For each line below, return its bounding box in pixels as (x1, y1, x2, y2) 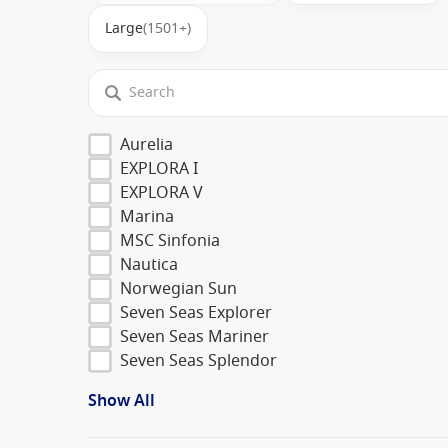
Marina (120, 204, 174, 229)
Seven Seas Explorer (120, 300, 272, 325)
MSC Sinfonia (120, 228, 220, 253)
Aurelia (120, 132, 173, 157)
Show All (88, 388, 155, 413)
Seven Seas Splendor (120, 348, 277, 373)
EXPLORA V (120, 180, 203, 205)
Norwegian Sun (120, 276, 237, 301)
